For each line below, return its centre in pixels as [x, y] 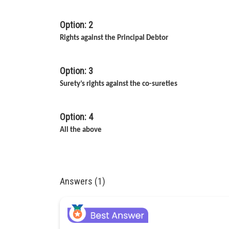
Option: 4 [76, 117]
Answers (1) [83, 181]
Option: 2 [76, 25]
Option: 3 [76, 71]
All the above [81, 130]
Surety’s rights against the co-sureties [119, 84]
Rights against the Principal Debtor [114, 38]
